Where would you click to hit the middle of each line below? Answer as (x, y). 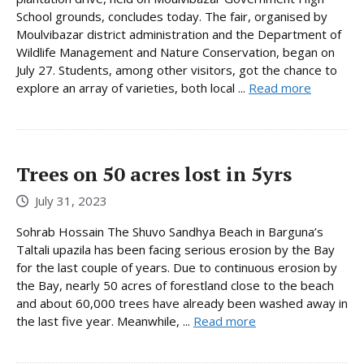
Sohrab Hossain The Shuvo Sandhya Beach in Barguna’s (170, 231)
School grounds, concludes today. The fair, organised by (172, 17)
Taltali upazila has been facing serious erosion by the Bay (175, 249)
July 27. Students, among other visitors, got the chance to (177, 70)
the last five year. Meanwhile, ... (105, 321)
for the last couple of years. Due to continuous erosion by (177, 267)
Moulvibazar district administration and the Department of (179, 35)
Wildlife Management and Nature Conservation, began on (175, 52)
